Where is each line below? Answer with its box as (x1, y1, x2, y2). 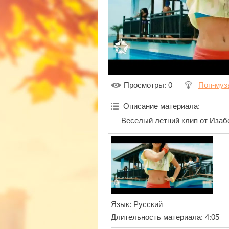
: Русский (129, 200, 163, 209)
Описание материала (123, 102, 198, 111)
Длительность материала (111, 213, 201, 221)
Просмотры (124, 81, 164, 90)
